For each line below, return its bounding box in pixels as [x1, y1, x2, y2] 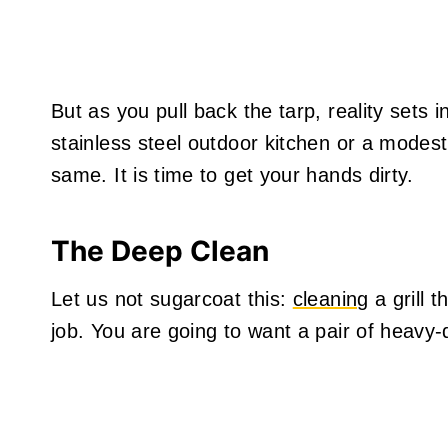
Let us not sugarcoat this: [51, 288, 293, 311]
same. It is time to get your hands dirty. [51, 164, 414, 187]
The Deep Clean [51, 234, 269, 269]
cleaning [292, 288, 369, 311]
